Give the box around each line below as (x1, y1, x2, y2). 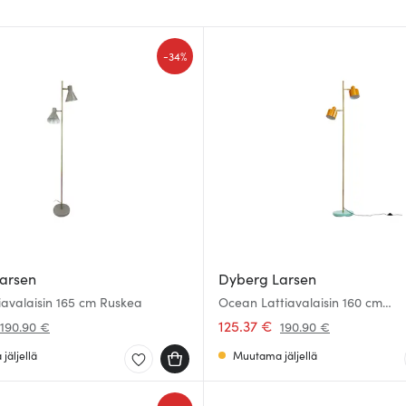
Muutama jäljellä (233, 347, 317, 362)
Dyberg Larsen (218, 268, 316, 288)
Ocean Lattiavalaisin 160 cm (218, 293, 382, 311)
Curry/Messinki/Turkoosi (218, 309, 359, 327)
